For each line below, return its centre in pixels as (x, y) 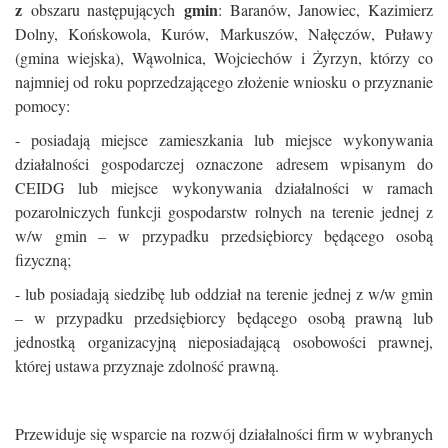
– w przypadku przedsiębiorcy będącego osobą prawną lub (224, 317)
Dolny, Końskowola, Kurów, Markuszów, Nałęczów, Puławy (224, 33)
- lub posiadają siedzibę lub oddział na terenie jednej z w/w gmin (224, 293)
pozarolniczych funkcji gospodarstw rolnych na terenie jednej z (224, 211)
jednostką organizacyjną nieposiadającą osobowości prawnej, (224, 341)
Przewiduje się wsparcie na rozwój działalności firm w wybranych (224, 433)
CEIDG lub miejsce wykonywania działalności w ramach (224, 187)
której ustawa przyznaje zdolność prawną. (147, 365)
